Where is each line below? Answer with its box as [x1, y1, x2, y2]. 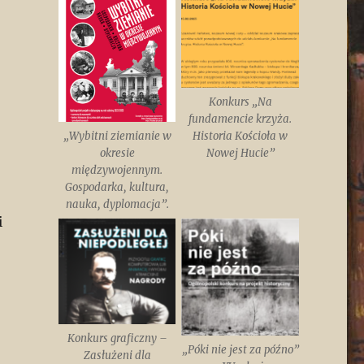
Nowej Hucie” [206, 146, 275, 161]
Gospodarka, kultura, [65, 180, 170, 195]
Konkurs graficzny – [67, 331, 167, 346]
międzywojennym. [71, 163, 163, 178]
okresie [99, 146, 135, 161]
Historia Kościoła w [193, 129, 288, 144]
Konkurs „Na [208, 95, 272, 110]
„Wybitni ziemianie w [63, 129, 171, 144]
